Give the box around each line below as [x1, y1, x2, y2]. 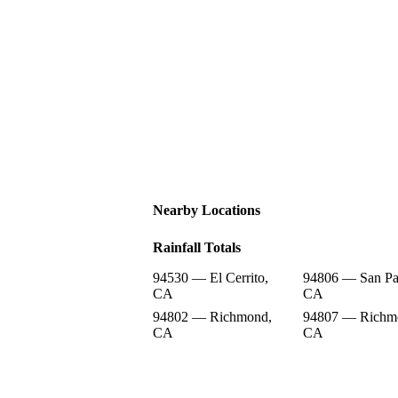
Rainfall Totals [153, 239, 241, 255]
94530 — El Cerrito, [153, 269, 268, 285]
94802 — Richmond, [153, 308, 272, 324]
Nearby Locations [153, 202, 260, 218]
